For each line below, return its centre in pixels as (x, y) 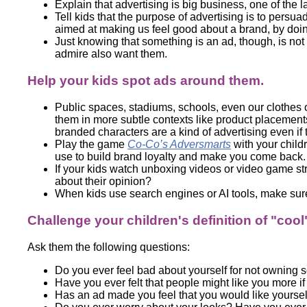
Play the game (91, 144)
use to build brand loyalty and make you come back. (180, 156)
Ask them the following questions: (109, 247)
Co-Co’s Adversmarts (179, 144)
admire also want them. (111, 53)
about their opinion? (103, 181)
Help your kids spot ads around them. (146, 80)
